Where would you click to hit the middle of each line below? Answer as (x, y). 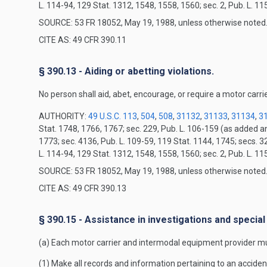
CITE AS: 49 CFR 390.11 (83, 40)
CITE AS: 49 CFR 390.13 (83, 188)
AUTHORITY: (63, 116)
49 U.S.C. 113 (113, 116)
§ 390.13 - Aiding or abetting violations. (126, 71)
